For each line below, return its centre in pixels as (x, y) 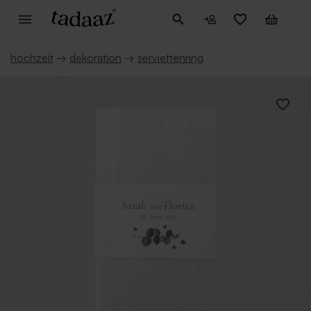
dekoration (95, 58)
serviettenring (170, 58)
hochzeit (32, 58)
